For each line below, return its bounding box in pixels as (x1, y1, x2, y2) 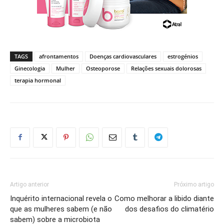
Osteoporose (86, 64, 120, 72)
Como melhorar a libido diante (114, 193, 214, 203)
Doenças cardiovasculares (89, 52, 156, 60)
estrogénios (167, 52, 198, 60)
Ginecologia (14, 64, 45, 72)
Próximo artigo (174, 180, 214, 188)
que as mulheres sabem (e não (10, 204, 112, 213)
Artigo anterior (10, 180, 49, 188)
